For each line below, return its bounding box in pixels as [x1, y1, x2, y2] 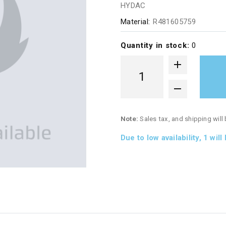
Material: [120, 17, 150, 26]
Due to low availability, [120, 133, 203, 142]
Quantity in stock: [120, 40, 192, 50]
